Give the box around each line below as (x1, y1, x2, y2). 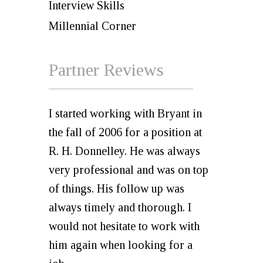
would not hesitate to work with (49, 220, 200, 232)
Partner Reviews (49, 60, 164, 79)
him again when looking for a (49, 238, 193, 251)
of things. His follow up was (49, 182, 184, 195)
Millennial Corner (49, 19, 136, 32)
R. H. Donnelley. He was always (49, 144, 200, 157)
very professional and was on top (49, 163, 208, 176)
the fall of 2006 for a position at (49, 126, 202, 139)
